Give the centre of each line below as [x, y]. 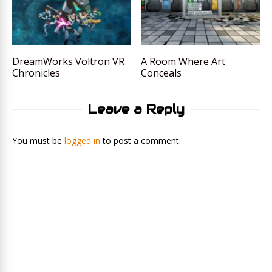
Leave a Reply [136, 110]
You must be [38, 141]
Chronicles [36, 73]
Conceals [161, 73]
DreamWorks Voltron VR [68, 62]
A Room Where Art [183, 62]
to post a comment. [141, 141]
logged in [82, 141]
